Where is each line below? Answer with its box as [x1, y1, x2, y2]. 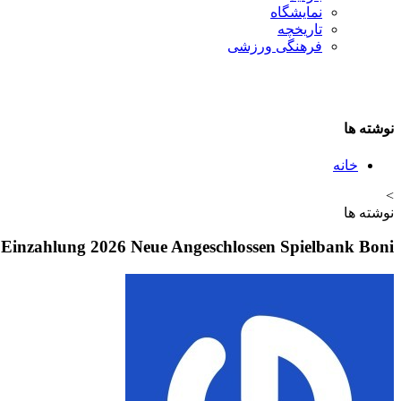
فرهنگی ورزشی [227, 38, 322, 54]
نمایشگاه [270, 4, 322, 20]
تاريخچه [277, 21, 322, 37]
